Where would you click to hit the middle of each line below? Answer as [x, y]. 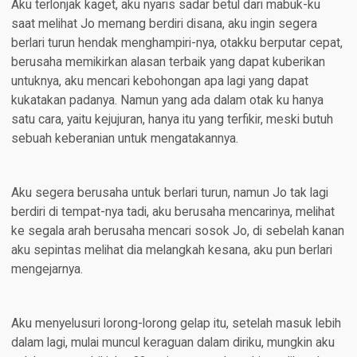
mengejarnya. [47, 270]
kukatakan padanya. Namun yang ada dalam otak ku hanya [167, 101]
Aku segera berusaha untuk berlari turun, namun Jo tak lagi [169, 193]
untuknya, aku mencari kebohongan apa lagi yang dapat [159, 82]
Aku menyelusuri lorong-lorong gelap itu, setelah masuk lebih [176, 324]
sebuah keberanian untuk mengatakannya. [124, 139]
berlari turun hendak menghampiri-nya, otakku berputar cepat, [177, 43]
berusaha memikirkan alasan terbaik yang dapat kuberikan [168, 63]
